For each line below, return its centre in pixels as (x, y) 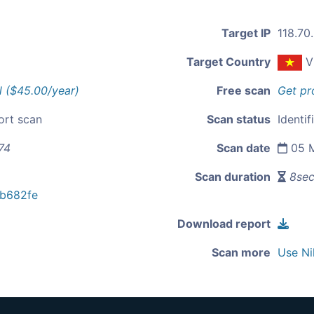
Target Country (228, 62)
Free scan (244, 91)
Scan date (244, 148)
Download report (224, 224)
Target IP (246, 33)
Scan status (239, 120)
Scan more (241, 253)
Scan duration (233, 177)
